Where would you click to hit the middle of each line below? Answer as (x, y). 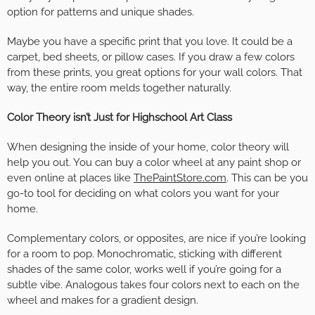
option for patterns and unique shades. (101, 12)
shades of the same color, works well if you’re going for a (144, 270)
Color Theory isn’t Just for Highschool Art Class (120, 118)
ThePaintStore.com (180, 178)
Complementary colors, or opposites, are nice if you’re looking (156, 239)
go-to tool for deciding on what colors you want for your (143, 194)
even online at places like (70, 178)
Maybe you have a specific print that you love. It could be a (150, 42)
